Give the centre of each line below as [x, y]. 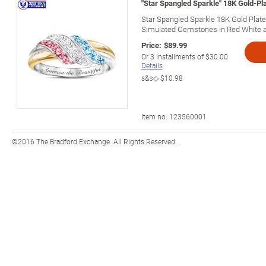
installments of [180, 56]
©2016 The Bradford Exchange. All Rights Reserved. [94, 141]
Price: [151, 45]
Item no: [155, 116]
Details [152, 65]
